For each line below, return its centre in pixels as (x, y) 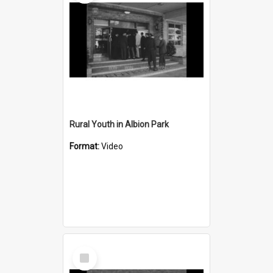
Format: (85, 146)
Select (88, 251)
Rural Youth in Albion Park (119, 124)
